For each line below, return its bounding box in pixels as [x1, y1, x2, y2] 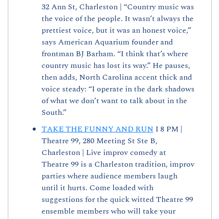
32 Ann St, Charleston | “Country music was [41, 1, 194, 13]
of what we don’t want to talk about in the [41, 95, 187, 107]
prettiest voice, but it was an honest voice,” [41, 24, 191, 37]
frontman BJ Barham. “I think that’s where [41, 48, 188, 60]
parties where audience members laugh [41, 170, 177, 182]
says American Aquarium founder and [41, 36, 173, 48]
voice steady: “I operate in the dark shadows [41, 83, 195, 95]
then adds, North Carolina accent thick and [41, 71, 192, 84]
